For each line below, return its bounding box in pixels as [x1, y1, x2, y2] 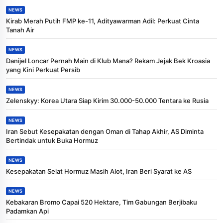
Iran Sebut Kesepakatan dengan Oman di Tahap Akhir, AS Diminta [6, 127, 204, 135]
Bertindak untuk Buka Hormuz [6, 136, 98, 144]
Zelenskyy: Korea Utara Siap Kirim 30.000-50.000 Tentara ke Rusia [6, 96, 209, 105]
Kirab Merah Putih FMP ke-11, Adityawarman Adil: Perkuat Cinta [6, 16, 199, 25]
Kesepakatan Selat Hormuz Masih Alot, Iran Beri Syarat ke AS [6, 167, 192, 175]
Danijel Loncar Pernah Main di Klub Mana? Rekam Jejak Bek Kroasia [6, 56, 210, 65]
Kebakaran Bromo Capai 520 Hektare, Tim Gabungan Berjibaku [6, 198, 197, 206]
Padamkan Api [6, 207, 49, 215]
